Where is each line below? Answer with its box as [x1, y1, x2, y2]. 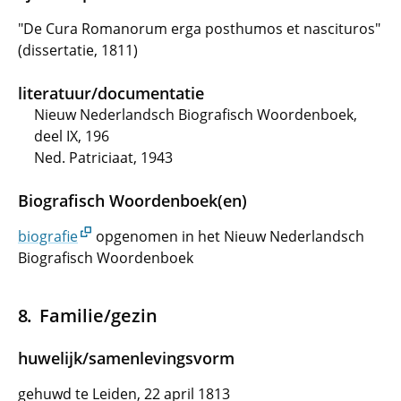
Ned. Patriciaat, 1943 [34, 148, 173, 167]
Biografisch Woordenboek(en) [18, 190, 247, 211]
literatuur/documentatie [18, 82, 204, 104]
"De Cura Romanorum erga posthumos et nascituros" [18, 19, 380, 38]
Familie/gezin [38, 303, 158, 328]
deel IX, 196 [34, 126, 109, 146]
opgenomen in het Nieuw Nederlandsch [92, 226, 364, 246]
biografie [18, 226, 78, 246]
